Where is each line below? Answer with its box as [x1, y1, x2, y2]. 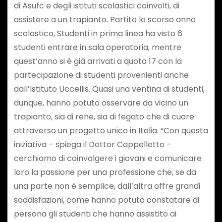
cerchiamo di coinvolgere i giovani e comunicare [13, 152, 202, 164]
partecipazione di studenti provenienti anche [13, 69, 189, 81]
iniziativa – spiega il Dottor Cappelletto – [13, 138, 171, 150]
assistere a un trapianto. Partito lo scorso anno [13, 13, 196, 25]
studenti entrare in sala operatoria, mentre [13, 41, 181, 53]
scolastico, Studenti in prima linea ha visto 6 [13, 27, 182, 39]
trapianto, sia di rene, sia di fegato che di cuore [13, 111, 194, 122]
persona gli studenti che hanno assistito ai [13, 208, 176, 220]
